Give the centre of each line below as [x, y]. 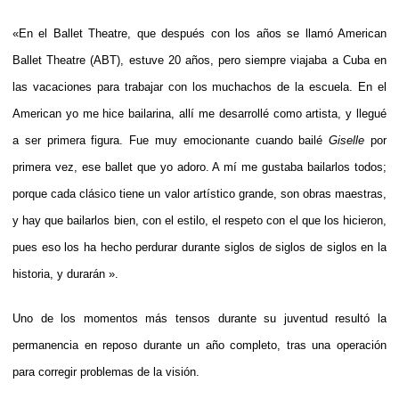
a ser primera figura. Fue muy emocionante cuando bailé [171, 140]
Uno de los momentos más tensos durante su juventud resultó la [199, 318]
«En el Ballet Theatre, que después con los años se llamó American [199, 33]
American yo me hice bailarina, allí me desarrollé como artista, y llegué [199, 113]
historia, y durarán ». [65, 273]
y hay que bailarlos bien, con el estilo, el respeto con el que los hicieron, [199, 220]
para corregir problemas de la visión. [106, 371]
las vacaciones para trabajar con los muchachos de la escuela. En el [199, 86]
